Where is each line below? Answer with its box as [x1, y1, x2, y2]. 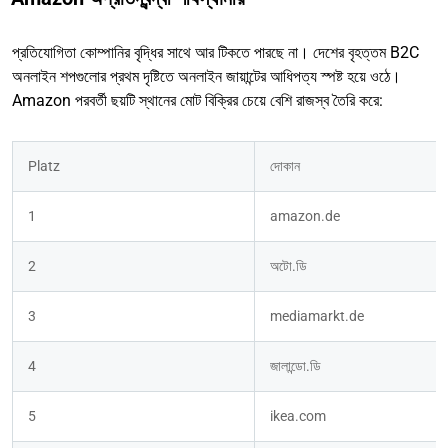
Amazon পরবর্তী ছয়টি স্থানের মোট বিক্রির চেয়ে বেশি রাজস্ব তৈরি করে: [12, 91, 383, 111]
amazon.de [270, 208, 340, 225]
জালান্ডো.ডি [270, 358, 321, 375]
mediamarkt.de [270, 308, 364, 325]
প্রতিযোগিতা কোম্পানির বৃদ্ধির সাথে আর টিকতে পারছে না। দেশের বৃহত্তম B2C [12, 43, 419, 63]
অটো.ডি [270, 258, 307, 275]
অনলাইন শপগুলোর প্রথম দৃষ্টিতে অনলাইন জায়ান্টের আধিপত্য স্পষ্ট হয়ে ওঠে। [12, 67, 401, 87]
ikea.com [270, 408, 326, 425]
